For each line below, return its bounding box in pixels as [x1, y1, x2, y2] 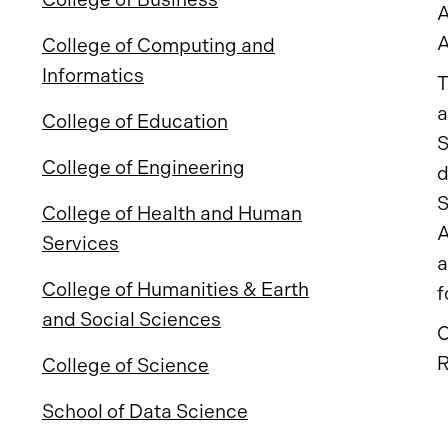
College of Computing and [42, 34, 275, 57]
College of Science [42, 354, 209, 377]
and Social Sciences [42, 308, 221, 331]
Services [42, 232, 119, 255]
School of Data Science [42, 400, 248, 423]
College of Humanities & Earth [42, 278, 309, 301]
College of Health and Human [42, 202, 302, 225]
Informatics [42, 64, 144, 87]
